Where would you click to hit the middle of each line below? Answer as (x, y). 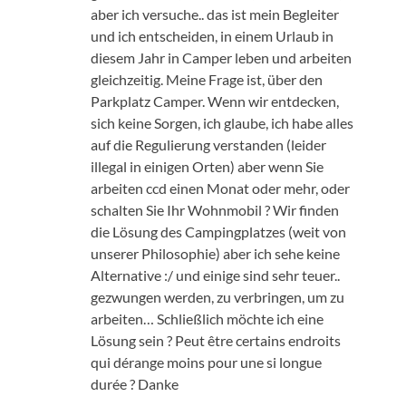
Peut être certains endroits (258, 340)
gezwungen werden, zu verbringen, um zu (217, 296)
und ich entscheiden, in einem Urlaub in (212, 35)
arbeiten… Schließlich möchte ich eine (207, 318)
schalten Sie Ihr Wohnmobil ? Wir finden (215, 209)
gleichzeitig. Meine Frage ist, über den (207, 79)
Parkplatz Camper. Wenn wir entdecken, (215, 101)
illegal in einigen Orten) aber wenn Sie (207, 166)
